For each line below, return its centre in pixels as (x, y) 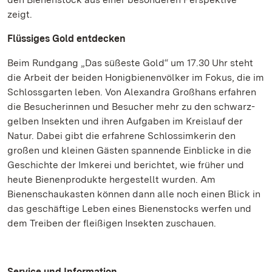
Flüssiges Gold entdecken (66, 39)
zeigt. (22, 14)
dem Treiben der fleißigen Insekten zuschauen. (112, 223)
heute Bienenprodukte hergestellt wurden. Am (111, 179)
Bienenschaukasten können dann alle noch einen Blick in (134, 194)
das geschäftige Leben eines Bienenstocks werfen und (129, 209)
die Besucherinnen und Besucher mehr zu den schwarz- (131, 107)
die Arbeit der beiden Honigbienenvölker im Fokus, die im (136, 77)
